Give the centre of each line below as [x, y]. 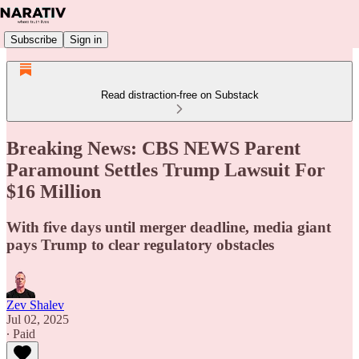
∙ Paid [21, 333]
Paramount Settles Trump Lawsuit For [166, 169]
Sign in [86, 39]
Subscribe [34, 39]
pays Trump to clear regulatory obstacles [140, 244]
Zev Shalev [35, 305]
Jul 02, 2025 [38, 319]
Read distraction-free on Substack [179, 95]
